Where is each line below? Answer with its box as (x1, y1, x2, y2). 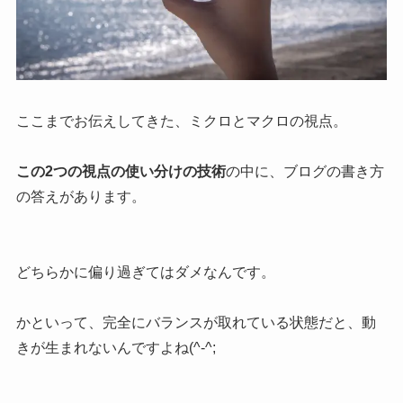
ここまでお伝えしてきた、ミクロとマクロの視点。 (15, 112, 347, 129)
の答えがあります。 (15, 188, 146, 204)
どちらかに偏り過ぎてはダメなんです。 (15, 264, 275, 280)
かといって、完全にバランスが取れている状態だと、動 (15, 314, 376, 330)
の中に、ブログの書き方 (225, 163, 384, 179)
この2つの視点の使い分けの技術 (15, 163, 226, 179)
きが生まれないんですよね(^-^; (15, 339, 216, 355)
